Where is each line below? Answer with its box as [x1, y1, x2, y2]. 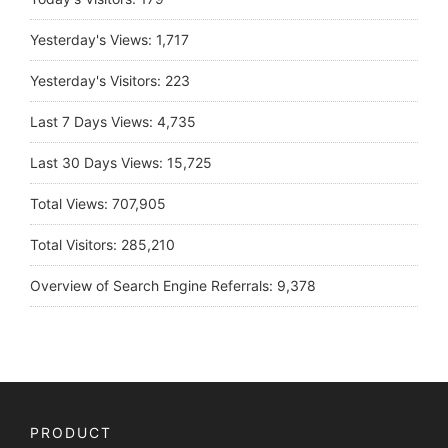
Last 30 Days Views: [30, 154, 167, 172]
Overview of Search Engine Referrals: [30, 277, 277, 295]
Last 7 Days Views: [30, 113, 157, 131]
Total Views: [30, 195, 112, 213]
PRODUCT [30, 424, 112, 442]
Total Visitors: [30, 236, 121, 254]
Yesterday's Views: [30, 31, 156, 49]
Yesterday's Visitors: [30, 72, 165, 90]
